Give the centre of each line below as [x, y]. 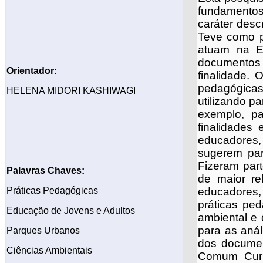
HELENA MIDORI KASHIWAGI [71, 91]
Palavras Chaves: [45, 171]
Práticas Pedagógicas [52, 191]
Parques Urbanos [43, 231]
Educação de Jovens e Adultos [71, 211]
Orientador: [32, 71]
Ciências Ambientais [49, 251]
